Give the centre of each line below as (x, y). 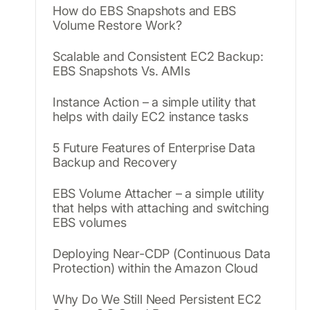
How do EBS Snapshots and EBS (144, 10)
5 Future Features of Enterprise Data (154, 147)
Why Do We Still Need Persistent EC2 (157, 299)
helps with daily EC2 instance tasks (150, 116)
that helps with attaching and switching (161, 208)
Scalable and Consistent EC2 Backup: (158, 56)
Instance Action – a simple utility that (154, 102)
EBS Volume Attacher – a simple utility (158, 193)
